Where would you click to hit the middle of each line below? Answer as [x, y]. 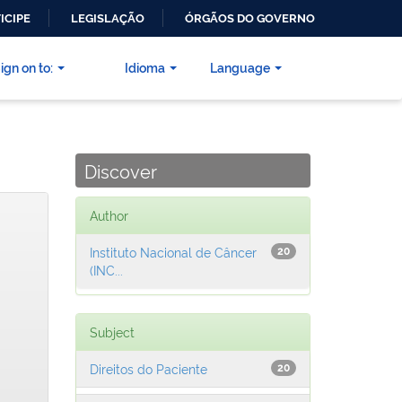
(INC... [106, 270]
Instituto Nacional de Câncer [173, 252]
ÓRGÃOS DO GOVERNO [250, 18]
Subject [112, 332]
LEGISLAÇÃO [108, 18]
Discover [120, 171]
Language [240, 67]
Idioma [145, 67]
